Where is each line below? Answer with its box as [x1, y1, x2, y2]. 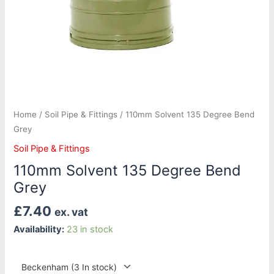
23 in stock [67, 224, 114, 235]
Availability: [13, 224, 65, 235]
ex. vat [54, 205, 89, 218]
